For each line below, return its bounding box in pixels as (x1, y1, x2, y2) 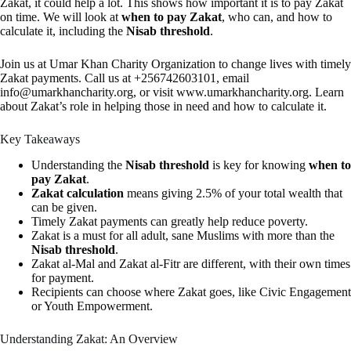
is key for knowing (209, 157, 309, 172)
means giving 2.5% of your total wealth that (124, 186, 342, 200)
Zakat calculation (31, 186, 124, 200)
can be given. (31, 200, 97, 214)
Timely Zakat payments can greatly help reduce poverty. (31, 214, 308, 228)
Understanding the (31, 157, 125, 172)
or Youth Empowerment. (31, 299, 153, 313)
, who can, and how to (222, 10, 332, 24)
